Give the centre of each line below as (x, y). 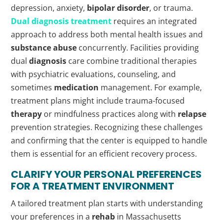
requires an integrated (154, 21)
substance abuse (44, 48)
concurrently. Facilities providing (138, 48)
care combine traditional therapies (132, 61)
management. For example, (151, 87)
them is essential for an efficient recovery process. (104, 154)
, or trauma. (171, 8)
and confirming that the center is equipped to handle (109, 140)
